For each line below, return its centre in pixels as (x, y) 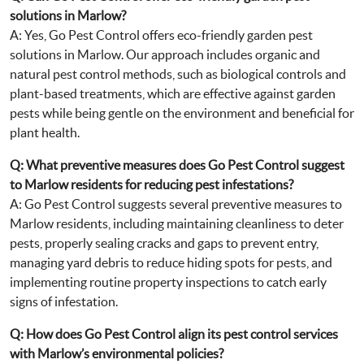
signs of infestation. (64, 301)
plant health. (45, 132)
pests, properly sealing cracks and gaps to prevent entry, (164, 243)
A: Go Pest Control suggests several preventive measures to (176, 204)
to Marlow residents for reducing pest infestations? (152, 184)
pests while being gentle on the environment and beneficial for (182, 113)
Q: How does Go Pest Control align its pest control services (174, 334)
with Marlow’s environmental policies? (117, 353)
